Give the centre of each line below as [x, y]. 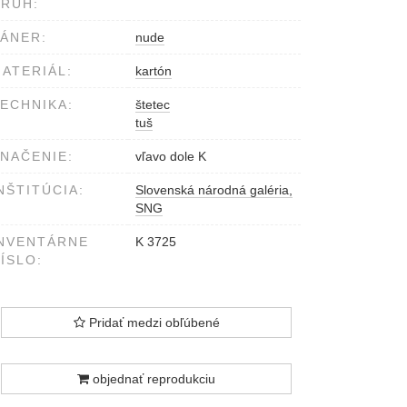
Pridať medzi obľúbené [152, 323]
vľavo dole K [171, 157]
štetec [153, 105]
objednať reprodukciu [152, 379]
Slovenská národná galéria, [214, 190]
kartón [154, 71]
